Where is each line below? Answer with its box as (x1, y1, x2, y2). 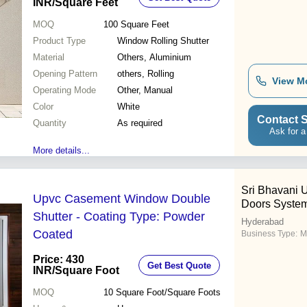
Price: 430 (33, 254, 84, 266)
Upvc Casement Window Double (33, 192, 210, 206)
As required (117, 118, 162, 129)
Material (33, 52, 64, 63)
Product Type (33, 36, 86, 47)
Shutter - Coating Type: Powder (33, 210, 205, 224)
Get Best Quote (147, 260, 211, 271)
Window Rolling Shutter (117, 36, 209, 47)
